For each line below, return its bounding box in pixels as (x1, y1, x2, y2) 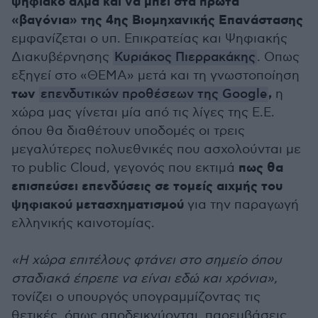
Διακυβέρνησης (11, 50, 113, 65)
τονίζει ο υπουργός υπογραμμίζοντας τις (11, 290, 261, 305)
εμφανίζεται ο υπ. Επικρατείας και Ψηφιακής (11, 31, 287, 46)
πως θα (238, 160, 283, 177)
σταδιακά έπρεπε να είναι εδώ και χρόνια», (11, 271, 278, 286)
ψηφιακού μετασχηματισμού (11, 197, 184, 214)
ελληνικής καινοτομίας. (11, 216, 155, 231)
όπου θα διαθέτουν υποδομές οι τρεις (11, 124, 245, 138)
